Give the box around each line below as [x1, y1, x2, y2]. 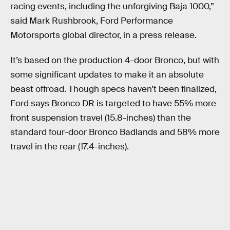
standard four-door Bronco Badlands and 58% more [10, 127, 220, 138]
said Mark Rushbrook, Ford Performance [10, 15, 173, 26]
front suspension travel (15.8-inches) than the [10, 112, 191, 124]
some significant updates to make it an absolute [10, 69, 204, 81]
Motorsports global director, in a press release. [10, 29, 197, 41]
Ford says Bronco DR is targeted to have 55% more [10, 98, 216, 109]
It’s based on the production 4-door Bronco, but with [10, 55, 219, 66]
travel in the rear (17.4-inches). [10, 141, 129, 152]
